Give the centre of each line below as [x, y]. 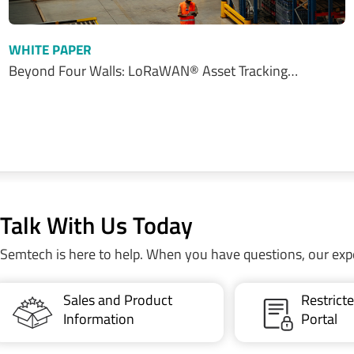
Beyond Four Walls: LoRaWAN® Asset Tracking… [153, 71]
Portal [319, 319]
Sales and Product [117, 300]
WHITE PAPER [50, 50]
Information [98, 319]
